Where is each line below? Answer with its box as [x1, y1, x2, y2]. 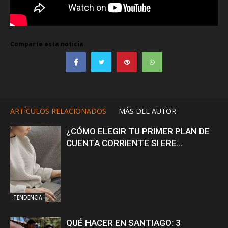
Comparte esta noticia [10, 39, 83, 48]
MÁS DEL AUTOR [119, 106, 176, 116]
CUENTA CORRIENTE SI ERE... [66, 137, 183, 148]
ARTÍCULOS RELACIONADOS [10, 106, 106, 116]
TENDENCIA [13, 193, 42, 201]
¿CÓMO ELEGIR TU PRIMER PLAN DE [66, 126, 210, 136]
